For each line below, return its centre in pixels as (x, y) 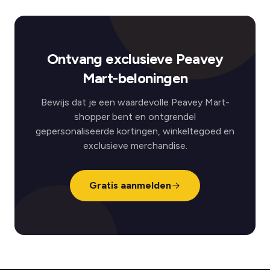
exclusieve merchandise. (135, 146)
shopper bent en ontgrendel (135, 117)
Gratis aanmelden (130, 185)
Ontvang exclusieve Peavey (135, 59)
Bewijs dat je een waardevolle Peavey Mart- (135, 102)
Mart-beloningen (135, 78)
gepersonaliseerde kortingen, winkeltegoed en (135, 131)
